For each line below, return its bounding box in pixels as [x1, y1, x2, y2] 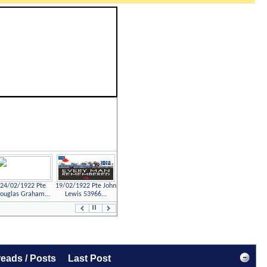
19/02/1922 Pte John [55, 182, 116, 190]
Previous [104, 204, 137, 213]
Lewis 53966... [64, 191, 107, 198]
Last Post [68, 253, 111, 263]
